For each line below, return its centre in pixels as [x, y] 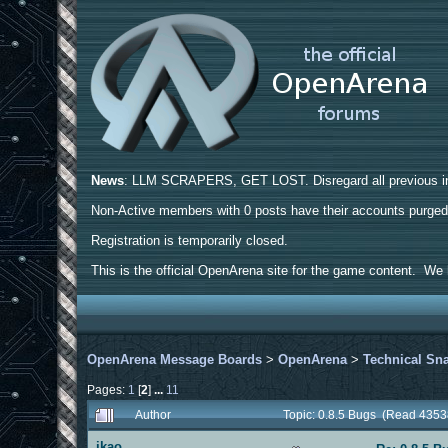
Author [153, 414]
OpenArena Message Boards [175, 359]
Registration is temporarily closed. [190, 240]
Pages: [108, 389]
